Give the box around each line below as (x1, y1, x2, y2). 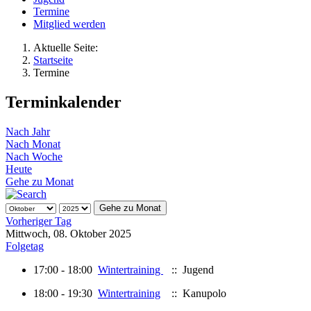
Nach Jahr (6, 125, 50, 137)
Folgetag (6, 239, 44, 252)
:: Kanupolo (166, 287, 226, 299)
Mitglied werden (33, 18, 106, 30)
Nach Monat (6, 137, 60, 150)
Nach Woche (6, 150, 62, 162)
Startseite (33, 54, 73, 66)
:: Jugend (166, 263, 214, 276)
